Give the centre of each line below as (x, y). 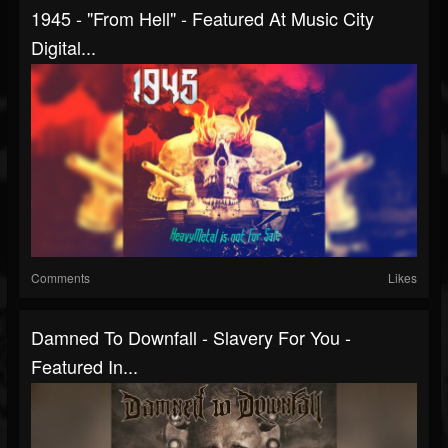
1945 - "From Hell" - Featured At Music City (202, 18)
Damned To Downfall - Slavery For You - (191, 337)
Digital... (63, 47)
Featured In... (84, 366)
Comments (60, 277)
